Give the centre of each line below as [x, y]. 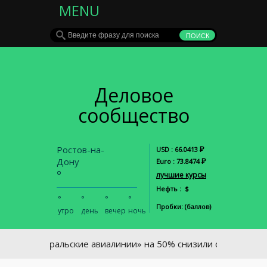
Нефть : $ [173, 189]
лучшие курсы [181, 175]
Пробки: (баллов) [184, 207]
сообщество [133, 115]
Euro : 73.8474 [179, 161]
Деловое [133, 95]
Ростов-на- [81, 150]
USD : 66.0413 [178, 149]
